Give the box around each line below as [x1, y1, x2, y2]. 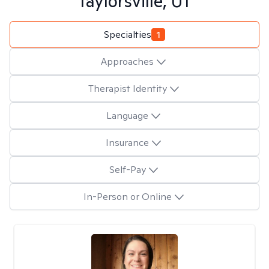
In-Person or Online [83, 190, 172, 203]
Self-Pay [109, 163, 146, 176]
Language [106, 109, 148, 122]
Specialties [104, 28, 151, 41]
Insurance [106, 136, 149, 149]
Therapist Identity [88, 82, 167, 95]
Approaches [101, 55, 154, 68]
